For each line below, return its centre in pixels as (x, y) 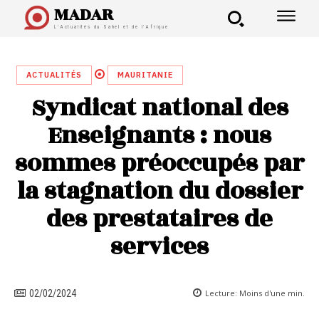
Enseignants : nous (159, 136)
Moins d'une (262, 293)
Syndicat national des (159, 108)
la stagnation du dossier (159, 191)
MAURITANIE (145, 75)
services (159, 247)
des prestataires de (159, 219)
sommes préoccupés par (159, 163)
